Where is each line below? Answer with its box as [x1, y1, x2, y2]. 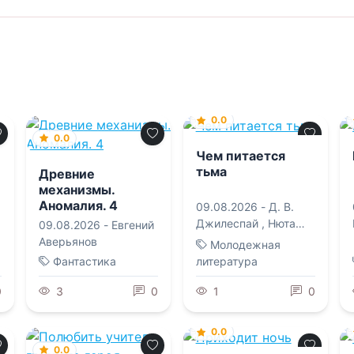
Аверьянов [39, 234, 98, 248]
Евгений [111, 217, 155, 232]
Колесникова [195, 233, 265, 247]
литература [195, 254, 258, 268]
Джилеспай [195, 217, 258, 231]
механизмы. [39, 181, 115, 198]
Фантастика [53, 254, 117, 268]
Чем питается [195, 148, 285, 164]
